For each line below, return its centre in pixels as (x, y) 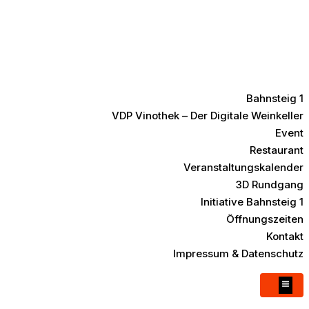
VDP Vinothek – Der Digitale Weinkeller (208, 116)
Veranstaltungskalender (243, 167)
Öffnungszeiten (265, 219)
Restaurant (277, 150)
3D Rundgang (270, 185)
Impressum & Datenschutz (238, 253)
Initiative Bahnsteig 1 (252, 202)
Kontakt (285, 236)
